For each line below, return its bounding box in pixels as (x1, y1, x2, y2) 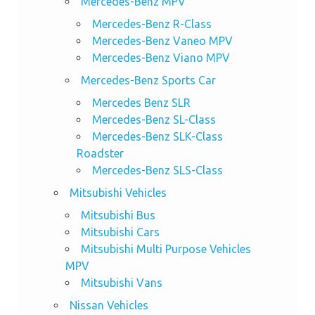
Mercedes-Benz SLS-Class (91, 163, 223, 176)
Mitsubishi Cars (80, 225, 160, 238)
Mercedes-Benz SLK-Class (91, 129, 223, 143)
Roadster (76, 146, 124, 160)
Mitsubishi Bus (80, 208, 155, 221)
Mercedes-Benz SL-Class (91, 112, 216, 126)
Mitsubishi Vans (80, 276, 162, 289)
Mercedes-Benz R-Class (91, 17, 212, 30)
